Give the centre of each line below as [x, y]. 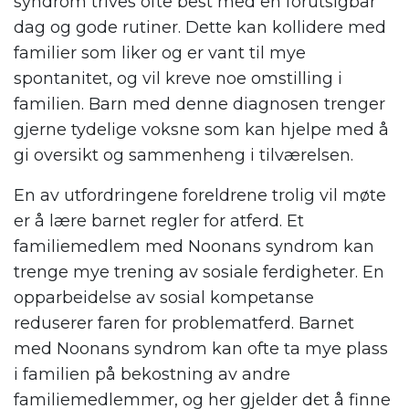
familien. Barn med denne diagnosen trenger [199, 105]
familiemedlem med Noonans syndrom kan [194, 247]
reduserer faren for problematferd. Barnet [184, 324]
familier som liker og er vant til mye [160, 53]
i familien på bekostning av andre [152, 375]
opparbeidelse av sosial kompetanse [164, 298]
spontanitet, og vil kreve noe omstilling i [178, 79]
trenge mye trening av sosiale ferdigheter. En [199, 273]
